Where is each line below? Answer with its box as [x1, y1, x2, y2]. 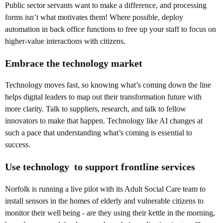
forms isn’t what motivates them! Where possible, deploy [5, 12, 183, 21]
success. [5, 140, 30, 149]
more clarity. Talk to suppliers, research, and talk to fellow [5, 105, 186, 113]
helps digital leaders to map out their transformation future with [5, 93, 202, 102]
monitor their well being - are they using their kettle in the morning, [5, 208, 215, 217]
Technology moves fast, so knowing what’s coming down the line [5, 81, 211, 90]
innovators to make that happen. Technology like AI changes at [5, 116, 203, 125]
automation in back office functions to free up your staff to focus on [5, 24, 216, 33]
